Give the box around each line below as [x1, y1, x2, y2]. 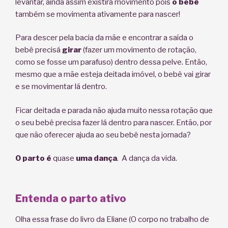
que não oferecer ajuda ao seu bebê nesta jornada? [15, 130, 191, 139]
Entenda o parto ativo [15, 192, 126, 205]
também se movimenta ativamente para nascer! [15, 9, 180, 19]
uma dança [76, 154, 117, 163]
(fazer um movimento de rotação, [81, 45, 196, 55]
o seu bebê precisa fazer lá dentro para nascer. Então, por [15, 118, 212, 127]
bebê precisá [15, 45, 62, 55]
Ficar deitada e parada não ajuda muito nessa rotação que [15, 105, 213, 115]
